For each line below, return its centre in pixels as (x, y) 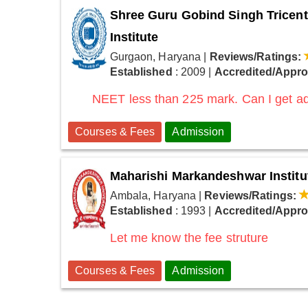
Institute (134, 37)
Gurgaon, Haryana (155, 57)
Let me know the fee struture (189, 238)
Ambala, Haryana (153, 196)
